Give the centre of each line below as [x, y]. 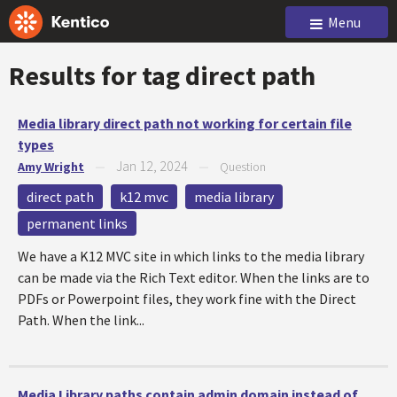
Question [243, 167]
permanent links [77, 223]
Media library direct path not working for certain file [185, 123]
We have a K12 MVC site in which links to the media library [191, 256]
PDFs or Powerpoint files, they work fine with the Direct [187, 299]
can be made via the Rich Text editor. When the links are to [194, 277]
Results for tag [97, 75]
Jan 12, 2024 [152, 166]
